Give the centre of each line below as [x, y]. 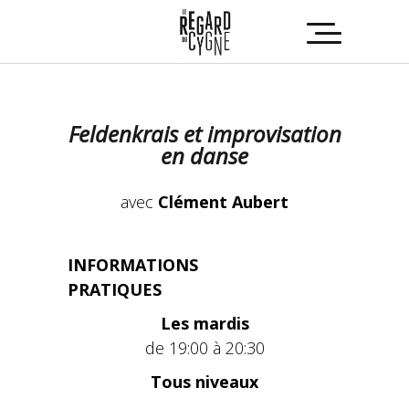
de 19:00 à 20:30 [204, 348]
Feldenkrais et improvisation [204, 134]
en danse [204, 156]
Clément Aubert [223, 202]
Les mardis [204, 323]
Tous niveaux [204, 382]
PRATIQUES [115, 289]
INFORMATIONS [133, 265]
